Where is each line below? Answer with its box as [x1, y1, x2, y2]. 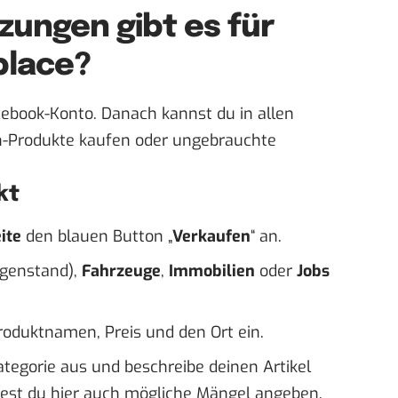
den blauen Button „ [21, 225, 172, 247]
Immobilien [169, 259, 255, 282]
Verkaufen [172, 225, 251, 247]
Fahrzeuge [82, 259, 161, 282]
